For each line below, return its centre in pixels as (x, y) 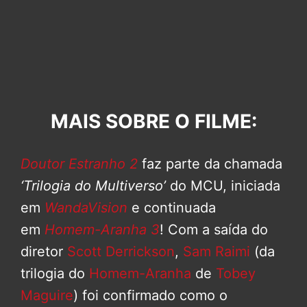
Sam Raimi (217, 251)
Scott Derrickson (121, 251)
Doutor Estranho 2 (79, 163)
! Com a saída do (214, 229)
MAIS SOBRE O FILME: (153, 121)
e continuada (172, 207)
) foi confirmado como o (150, 295)
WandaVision (84, 207)
